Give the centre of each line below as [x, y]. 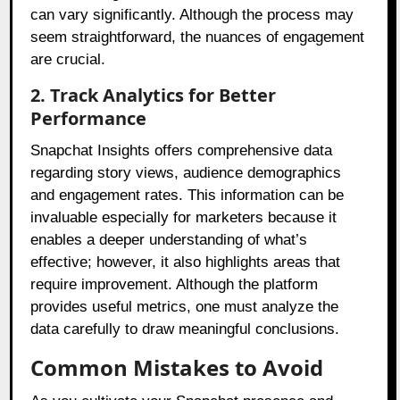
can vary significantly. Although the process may [192, 15]
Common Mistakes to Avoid [177, 368]
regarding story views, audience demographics [186, 173]
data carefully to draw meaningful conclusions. [185, 329]
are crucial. [68, 60]
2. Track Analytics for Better [154, 96]
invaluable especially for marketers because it [184, 218]
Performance [89, 119]
